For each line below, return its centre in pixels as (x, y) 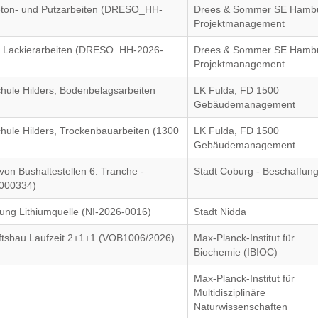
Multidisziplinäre (230, 292)
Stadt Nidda (220, 212)
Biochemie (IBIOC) (236, 252)
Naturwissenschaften (241, 307)
